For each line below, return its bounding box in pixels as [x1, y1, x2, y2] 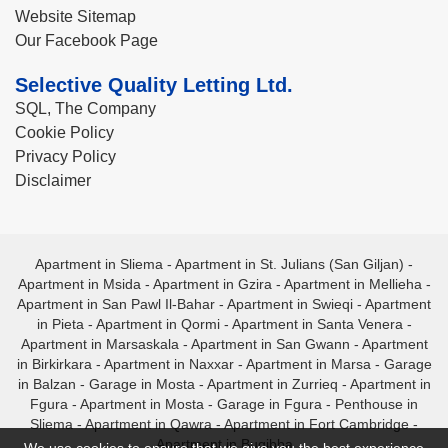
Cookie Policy [15, 124, 114, 141]
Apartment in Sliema [35, 256, 163, 272]
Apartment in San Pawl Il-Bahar [17, 296, 215, 312]
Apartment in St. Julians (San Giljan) [175, 256, 404, 272]
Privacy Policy [15, 148, 116, 165]
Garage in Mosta [88, 376, 195, 392]
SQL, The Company [15, 100, 156, 117]
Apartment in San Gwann [190, 336, 350, 352]
